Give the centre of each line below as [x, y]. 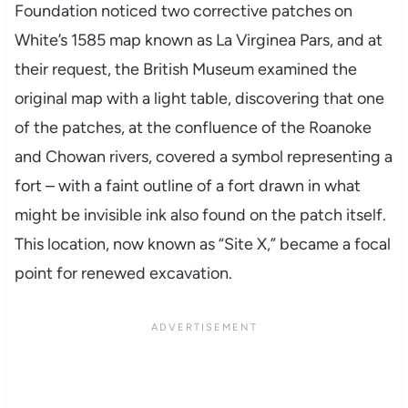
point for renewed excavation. [123, 273]
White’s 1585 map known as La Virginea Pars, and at [198, 40]
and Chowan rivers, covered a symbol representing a [203, 156]
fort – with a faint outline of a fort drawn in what [187, 185]
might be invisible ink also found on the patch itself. [200, 214]
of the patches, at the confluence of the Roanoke [193, 127]
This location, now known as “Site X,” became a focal [202, 244]
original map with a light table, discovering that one [199, 98]
